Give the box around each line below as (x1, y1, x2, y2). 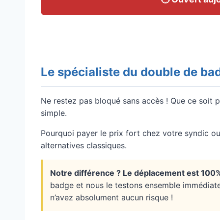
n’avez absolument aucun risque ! (50, 192, 173, 203)
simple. (41, 108, 67, 118)
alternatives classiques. (41, 140, 127, 151)
